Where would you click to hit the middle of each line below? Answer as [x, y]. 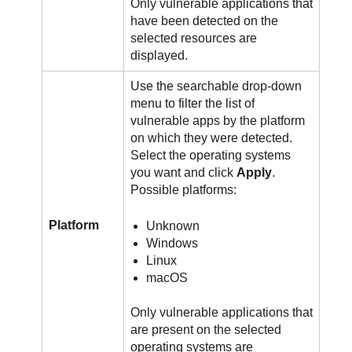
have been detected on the [205, 21]
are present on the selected [206, 330]
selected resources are [194, 38]
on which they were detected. [212, 138]
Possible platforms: [184, 190]
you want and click [184, 173]
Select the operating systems [211, 156]
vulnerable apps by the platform [218, 121]
